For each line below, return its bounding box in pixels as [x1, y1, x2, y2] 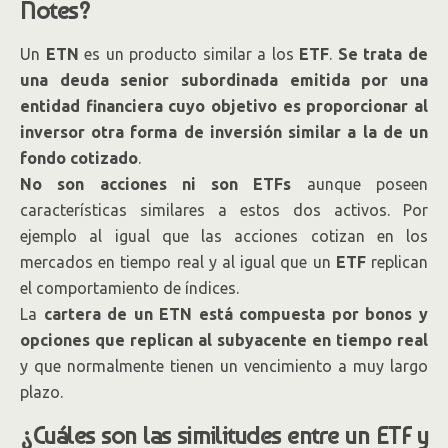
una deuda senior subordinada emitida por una [20, 71, 428, 90]
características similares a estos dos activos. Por [20, 201, 428, 220]
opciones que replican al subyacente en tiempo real [20, 331, 428, 350]
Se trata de [337, 45, 429, 64]
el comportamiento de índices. [20, 279, 239, 298]
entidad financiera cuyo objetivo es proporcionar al [20, 97, 428, 116]
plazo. [20, 383, 63, 402]
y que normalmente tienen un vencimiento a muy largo [20, 357, 428, 376]
